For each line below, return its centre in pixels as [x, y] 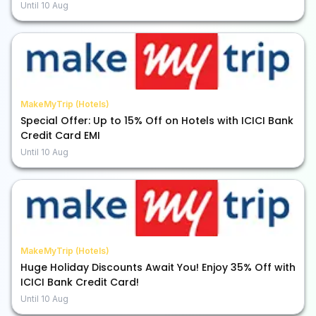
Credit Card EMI [60, 135]
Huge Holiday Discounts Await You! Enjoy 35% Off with [158, 267]
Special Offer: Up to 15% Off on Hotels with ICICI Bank [157, 121]
